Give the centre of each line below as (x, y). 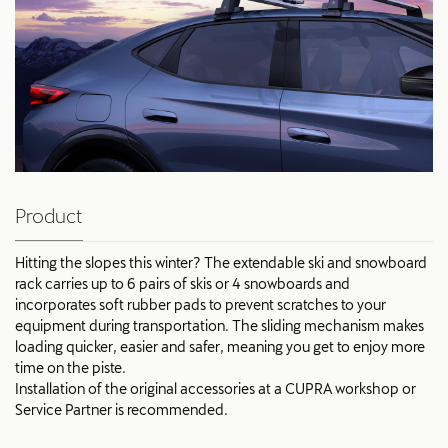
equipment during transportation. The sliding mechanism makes (219, 325)
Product (49, 215)
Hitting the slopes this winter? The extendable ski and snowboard (221, 262)
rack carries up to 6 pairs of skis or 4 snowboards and (182, 283)
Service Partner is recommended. (121, 409)
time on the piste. (70, 367)
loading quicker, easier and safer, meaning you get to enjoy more (220, 346)
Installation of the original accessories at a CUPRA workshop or (215, 388)
